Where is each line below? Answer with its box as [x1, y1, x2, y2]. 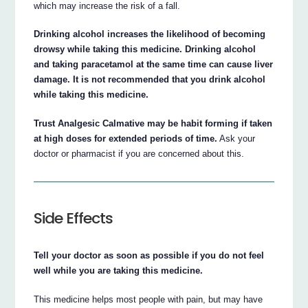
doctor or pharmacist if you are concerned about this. [34, 148, 245, 159]
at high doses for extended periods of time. [34, 133, 218, 144]
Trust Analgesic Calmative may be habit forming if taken [34, 118, 273, 129]
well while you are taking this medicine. [34, 265, 203, 276]
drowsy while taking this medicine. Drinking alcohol [34, 44, 256, 55]
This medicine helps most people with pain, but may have [34, 294, 263, 305]
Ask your [217, 133, 256, 144]
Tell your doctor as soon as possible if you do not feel [34, 250, 265, 261]
